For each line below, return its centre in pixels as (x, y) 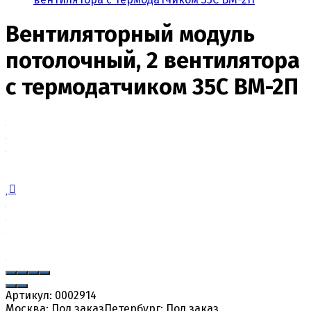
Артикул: (30, 295)
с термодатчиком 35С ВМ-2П (152, 87)
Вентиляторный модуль (130, 34)
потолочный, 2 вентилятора (153, 61)
